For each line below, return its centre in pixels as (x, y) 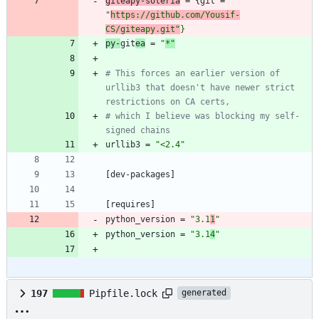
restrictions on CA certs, (168, 101)
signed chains (138, 130)
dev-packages (140, 174)
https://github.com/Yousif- (175, 15)
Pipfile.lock (123, 293)
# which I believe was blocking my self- (203, 116)
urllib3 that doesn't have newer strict (200, 87)
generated (204, 293)
